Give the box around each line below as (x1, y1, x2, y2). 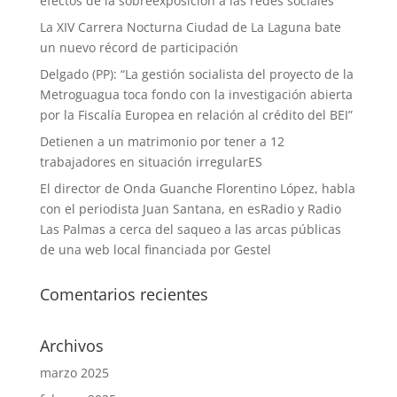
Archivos (39, 335, 104, 356)
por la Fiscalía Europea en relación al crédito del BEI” (39, 106, 353, 123)
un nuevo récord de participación (39, 39, 238, 56)
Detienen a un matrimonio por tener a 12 (39, 133, 284, 150)
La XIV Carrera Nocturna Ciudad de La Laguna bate (39, 19, 341, 35)
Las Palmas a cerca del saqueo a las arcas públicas (39, 221, 341, 237)
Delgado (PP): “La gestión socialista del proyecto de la (39, 66, 354, 82)
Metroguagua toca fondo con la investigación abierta (39, 86, 353, 103)
